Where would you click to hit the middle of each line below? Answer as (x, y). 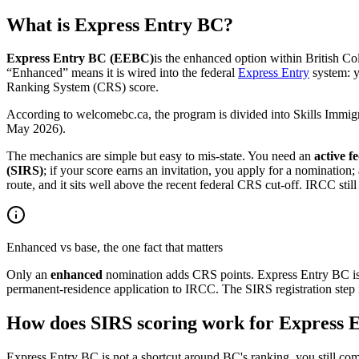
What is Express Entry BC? (120, 24)
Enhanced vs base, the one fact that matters (115, 248)
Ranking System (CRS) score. (83, 87)
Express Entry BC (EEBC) (80, 58)
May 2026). (36, 129)
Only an (28, 275)
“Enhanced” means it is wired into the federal (121, 73)
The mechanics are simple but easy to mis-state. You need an (160, 156)
